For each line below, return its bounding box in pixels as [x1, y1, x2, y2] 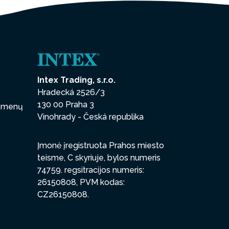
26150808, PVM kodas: [37, 177, 125, 188]
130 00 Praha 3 [37, 100, 94, 110]
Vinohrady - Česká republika [37, 112, 144, 122]
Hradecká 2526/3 [37, 87, 105, 98]
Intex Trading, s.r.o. [37, 75, 116, 85]
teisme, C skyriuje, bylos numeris [37, 153, 161, 163]
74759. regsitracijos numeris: [37, 165, 144, 175]
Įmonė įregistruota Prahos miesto [37, 141, 164, 151]
